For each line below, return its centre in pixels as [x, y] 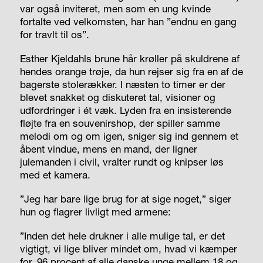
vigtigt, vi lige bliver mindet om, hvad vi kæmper [128, 248]
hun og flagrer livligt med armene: [95, 211]
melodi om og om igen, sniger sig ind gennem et [129, 136]
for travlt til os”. [54, 34]
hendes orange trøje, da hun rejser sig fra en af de [131, 71]
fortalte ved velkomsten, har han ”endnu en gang [128, 21]
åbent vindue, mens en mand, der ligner [108, 149]
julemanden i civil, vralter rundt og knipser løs [122, 161]
